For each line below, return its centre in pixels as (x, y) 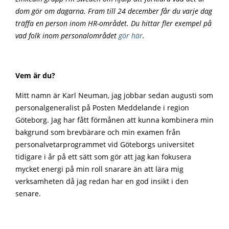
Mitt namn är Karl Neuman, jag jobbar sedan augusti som (114, 96)
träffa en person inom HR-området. (73, 24)
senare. (28, 194)
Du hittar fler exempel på (171, 24)
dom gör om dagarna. (52, 11)
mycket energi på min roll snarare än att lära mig (99, 169)
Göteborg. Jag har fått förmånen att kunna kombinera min (114, 120)
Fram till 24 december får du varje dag (150, 11)
